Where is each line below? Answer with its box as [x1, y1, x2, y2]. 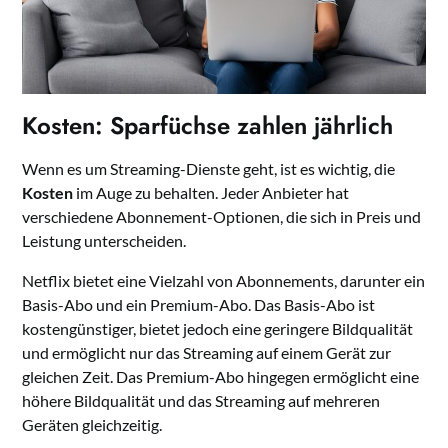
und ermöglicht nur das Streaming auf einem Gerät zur [22, 343, 392, 363]
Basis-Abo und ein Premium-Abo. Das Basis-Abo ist [22, 295, 376, 315]
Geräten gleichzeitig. [22, 415, 163, 435]
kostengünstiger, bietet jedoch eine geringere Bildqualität [22, 319, 414, 339]
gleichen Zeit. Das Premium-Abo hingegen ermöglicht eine [22, 367, 420, 387]
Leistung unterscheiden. [22, 231, 187, 251]
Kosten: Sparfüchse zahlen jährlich [22, 108, 394, 144]
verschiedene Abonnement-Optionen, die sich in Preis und [22, 207, 422, 227]
